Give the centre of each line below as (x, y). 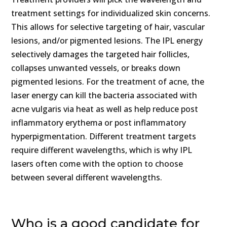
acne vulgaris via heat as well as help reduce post (105, 109)
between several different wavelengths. (87, 178)
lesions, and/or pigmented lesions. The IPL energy (107, 41)
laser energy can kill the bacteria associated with (104, 96)
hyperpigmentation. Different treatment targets (104, 137)
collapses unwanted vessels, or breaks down (96, 68)
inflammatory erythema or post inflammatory (99, 123)
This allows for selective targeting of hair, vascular (108, 27)
